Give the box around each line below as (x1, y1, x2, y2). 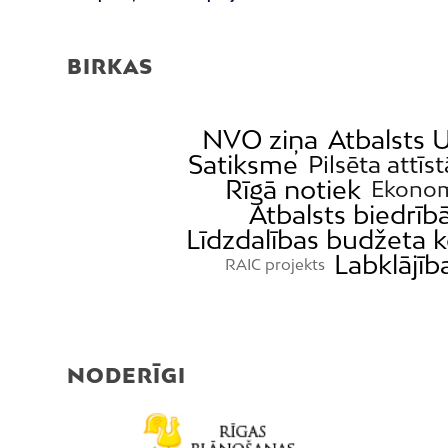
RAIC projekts (224, 255, 325, 273)
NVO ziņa (202, 124, 319, 155)
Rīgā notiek (225, 174, 362, 205)
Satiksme (187, 149, 298, 180)
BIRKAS (67, 54, 153, 78)
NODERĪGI (67, 363, 186, 387)
